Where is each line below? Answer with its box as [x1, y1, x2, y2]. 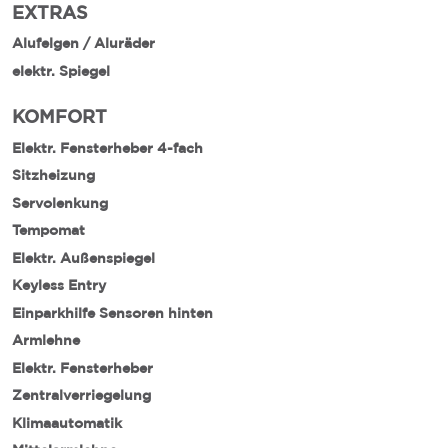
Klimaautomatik [12, 415, 122, 430]
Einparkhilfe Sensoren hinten [12, 305, 213, 320]
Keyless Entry [12, 278, 106, 293]
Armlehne [12, 333, 80, 348]
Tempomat [12, 223, 85, 238]
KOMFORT [12, 106, 107, 127]
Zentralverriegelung [12, 388, 151, 403]
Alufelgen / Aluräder [12, 36, 155, 51]
